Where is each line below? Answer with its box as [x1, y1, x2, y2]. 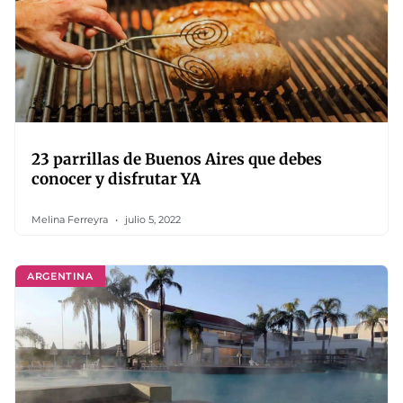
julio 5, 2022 [122, 213, 181, 226]
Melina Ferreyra [31, 213, 111, 226]
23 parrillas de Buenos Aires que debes [31, 149, 322, 169]
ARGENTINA [27, 269, 94, 282]
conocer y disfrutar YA [31, 169, 201, 189]
